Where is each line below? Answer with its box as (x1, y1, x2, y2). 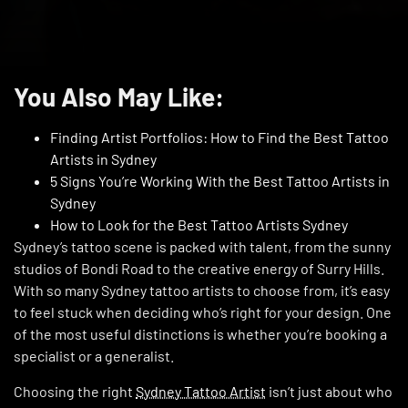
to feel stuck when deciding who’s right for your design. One (14, 303, 392, 321)
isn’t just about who (266, 382, 393, 400)
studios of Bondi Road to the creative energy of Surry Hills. (14, 260, 384, 278)
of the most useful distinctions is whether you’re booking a (14, 325, 387, 343)
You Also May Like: (14, 81, 224, 113)
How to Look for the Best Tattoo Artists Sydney (50, 216, 348, 234)
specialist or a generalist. (14, 347, 174, 365)
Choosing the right (14, 382, 136, 400)
